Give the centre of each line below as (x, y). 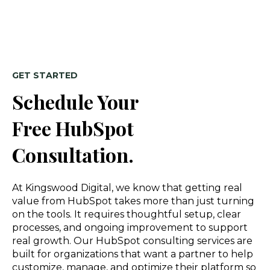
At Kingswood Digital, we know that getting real (127, 188)
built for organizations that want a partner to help (133, 254)
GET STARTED (45, 75)
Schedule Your (75, 101)
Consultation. (73, 154)
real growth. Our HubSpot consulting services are (132, 241)
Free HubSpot (73, 128)
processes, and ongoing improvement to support (130, 228)
